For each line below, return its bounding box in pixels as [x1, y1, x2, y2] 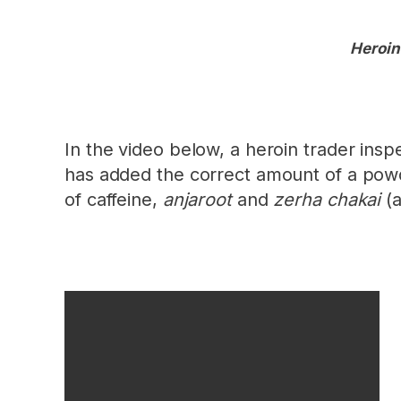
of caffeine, [64, 189, 163, 210]
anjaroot [162, 189, 232, 210]
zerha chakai [273, 189, 381, 210]
